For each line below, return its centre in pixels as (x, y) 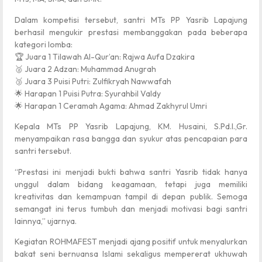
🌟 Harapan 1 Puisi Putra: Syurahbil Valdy (88, 93)
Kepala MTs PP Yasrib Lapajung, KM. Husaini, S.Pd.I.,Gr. (131, 127)
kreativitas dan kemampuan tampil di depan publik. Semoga (131, 196)
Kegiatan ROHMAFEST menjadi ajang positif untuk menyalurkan (131, 241)
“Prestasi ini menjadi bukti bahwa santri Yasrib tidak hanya (131, 172)
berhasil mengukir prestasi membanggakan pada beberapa (131, 32)
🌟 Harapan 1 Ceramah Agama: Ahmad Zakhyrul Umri (111, 106)
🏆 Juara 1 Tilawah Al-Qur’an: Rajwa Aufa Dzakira (105, 56)
